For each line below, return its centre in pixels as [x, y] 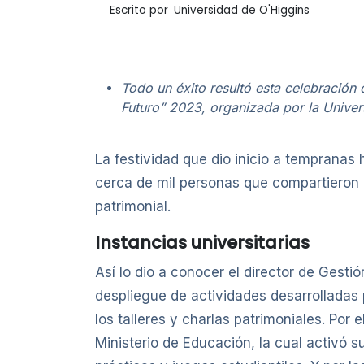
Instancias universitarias [202, 243]
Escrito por [141, 10]
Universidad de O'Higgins [242, 11]
